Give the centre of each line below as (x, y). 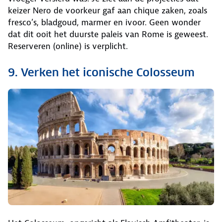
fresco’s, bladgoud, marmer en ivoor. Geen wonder (104, 22)
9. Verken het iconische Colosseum (101, 72)
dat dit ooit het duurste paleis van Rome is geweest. (108, 34)
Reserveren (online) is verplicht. (68, 46)
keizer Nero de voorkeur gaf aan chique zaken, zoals (108, 10)
